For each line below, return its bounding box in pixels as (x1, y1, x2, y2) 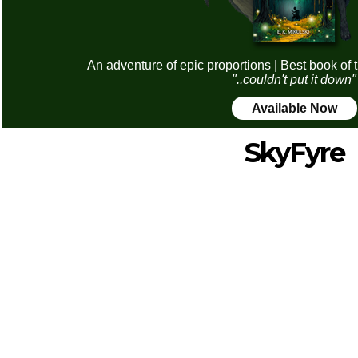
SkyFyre (244, 136, 344, 169)
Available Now (251, 101, 337, 115)
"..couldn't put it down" (232, 73, 356, 86)
